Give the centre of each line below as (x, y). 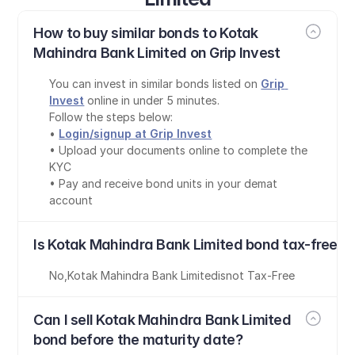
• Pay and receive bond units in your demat (164, 183)
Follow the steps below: (111, 117)
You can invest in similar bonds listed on (155, 84)
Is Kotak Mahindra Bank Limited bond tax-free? (189, 244)
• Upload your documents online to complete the (179, 150)
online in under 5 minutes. (152, 100)
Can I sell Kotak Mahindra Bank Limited (162, 320)
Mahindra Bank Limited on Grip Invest (157, 53)
